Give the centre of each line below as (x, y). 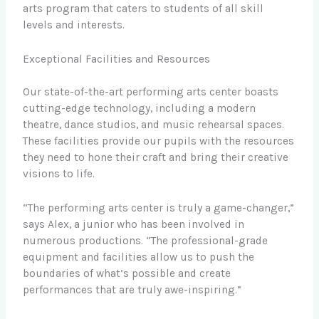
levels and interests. (74, 25)
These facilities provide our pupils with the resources (159, 141)
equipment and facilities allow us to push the (139, 257)
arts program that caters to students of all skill (143, 9)
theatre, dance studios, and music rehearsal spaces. (154, 125)
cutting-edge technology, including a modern (140, 109)
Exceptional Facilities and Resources (117, 59)
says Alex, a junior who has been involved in (134, 224)
